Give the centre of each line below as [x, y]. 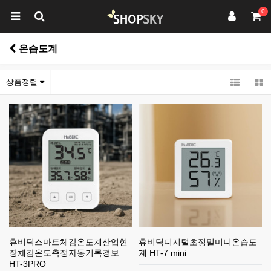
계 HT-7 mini [162, 253]
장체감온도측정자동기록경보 [64, 253]
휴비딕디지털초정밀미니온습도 [198, 242]
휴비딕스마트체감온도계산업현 [68, 242]
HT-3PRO [28, 264]
